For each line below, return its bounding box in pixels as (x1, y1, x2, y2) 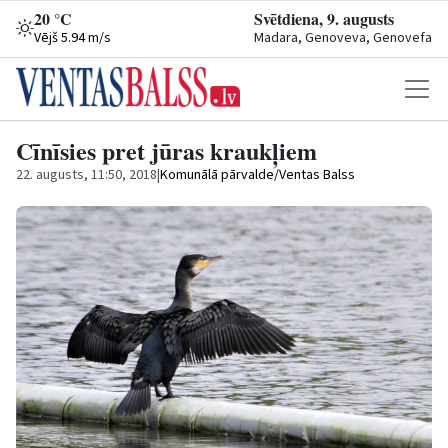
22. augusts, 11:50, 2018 (16, 165, 157, 185)
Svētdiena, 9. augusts (254, 7, 394, 30)
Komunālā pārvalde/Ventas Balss (160, 165, 355, 185)
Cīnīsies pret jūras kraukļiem (16, 133, 317, 168)
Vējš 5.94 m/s (34, 28, 111, 48)
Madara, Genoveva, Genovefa (254, 28, 432, 48)
